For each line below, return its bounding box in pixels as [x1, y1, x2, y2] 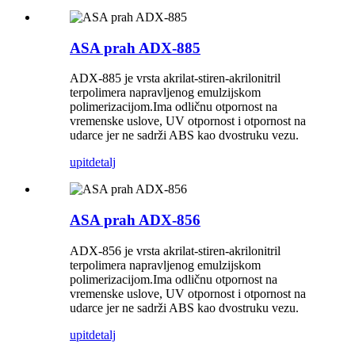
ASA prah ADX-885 [70, 39, 200, 56]
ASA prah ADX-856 [70, 212, 200, 228]
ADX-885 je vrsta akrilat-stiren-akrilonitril [70, 71, 281, 86]
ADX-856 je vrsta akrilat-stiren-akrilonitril [70, 243, 281, 258]
